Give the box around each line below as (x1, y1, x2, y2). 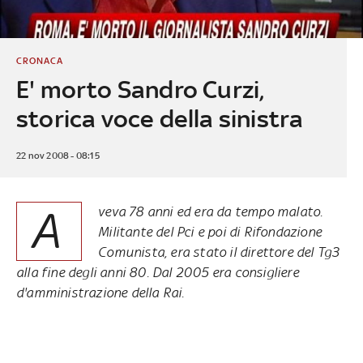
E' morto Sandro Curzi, (15, 75, 265, 104)
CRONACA (15, 54, 63, 66)
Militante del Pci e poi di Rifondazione (98, 223, 322, 240)
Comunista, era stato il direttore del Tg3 (98, 243, 340, 260)
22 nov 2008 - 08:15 (15, 149, 100, 161)
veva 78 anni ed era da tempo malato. (98, 203, 323, 220)
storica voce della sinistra (15, 104, 304, 133)
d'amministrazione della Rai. (15, 284, 185, 301)
